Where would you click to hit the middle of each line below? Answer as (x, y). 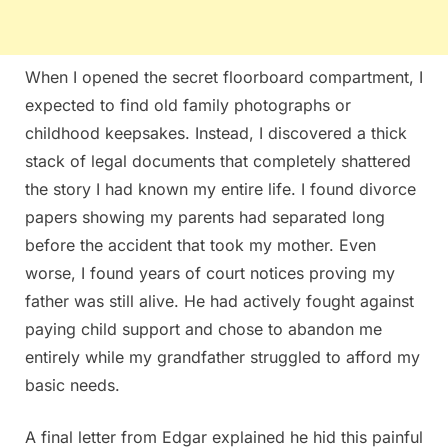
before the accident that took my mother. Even (200, 244)
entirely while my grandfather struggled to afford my (222, 356)
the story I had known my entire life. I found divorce (220, 188)
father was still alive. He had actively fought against (219, 300)
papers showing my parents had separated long (205, 216)
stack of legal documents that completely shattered (218, 160)
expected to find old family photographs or (188, 104)
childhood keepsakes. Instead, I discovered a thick (216, 132)
